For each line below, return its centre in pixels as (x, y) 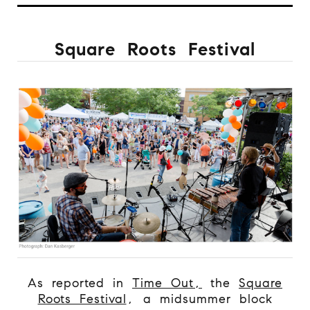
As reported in (80, 283)
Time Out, (167, 283)
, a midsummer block (199, 299)
